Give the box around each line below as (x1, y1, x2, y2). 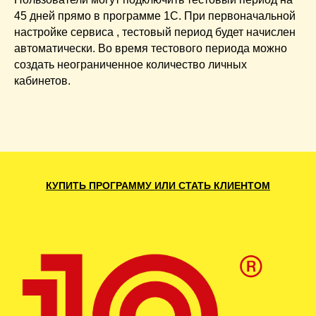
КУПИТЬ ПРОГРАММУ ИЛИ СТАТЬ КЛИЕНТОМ (46, 180, 270, 192)
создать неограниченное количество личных (14, 59, 247, 71)
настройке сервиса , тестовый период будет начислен (14, 26, 296, 39)
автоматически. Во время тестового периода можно (14, 42, 287, 55)
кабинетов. (14, 75, 71, 87)
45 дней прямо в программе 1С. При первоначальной (14, 10, 296, 23)
